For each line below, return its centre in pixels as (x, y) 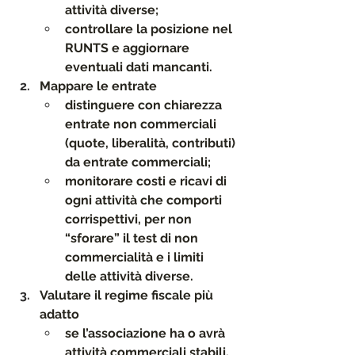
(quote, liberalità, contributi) (152, 143)
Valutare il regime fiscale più (128, 295)
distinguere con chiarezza (145, 105)
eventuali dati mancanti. (139, 67)
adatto (59, 314)
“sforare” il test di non (133, 238)
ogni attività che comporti (145, 200)
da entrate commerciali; (138, 162)
